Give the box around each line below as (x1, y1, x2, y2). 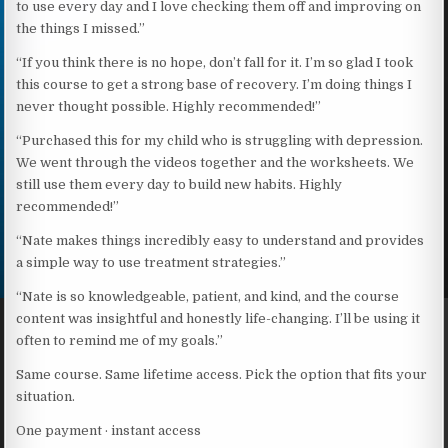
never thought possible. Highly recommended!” (16, 98, 322, 114)
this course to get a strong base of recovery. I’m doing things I (16, 76, 413, 92)
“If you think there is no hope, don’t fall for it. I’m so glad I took (16, 54, 414, 70)
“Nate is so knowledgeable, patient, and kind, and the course (16, 288, 400, 304)
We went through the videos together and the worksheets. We (16, 154, 415, 170)
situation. (16, 388, 76, 404)
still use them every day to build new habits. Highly (16, 176, 343, 192)
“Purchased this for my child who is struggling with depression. (16, 132, 424, 148)
